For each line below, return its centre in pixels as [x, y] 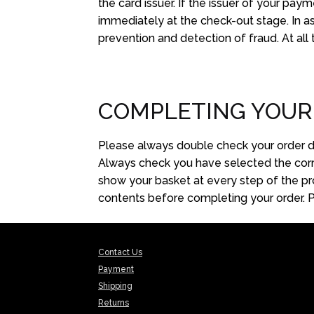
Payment [116, 269]
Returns [114, 303]
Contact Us [121, 253]
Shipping [116, 286]
